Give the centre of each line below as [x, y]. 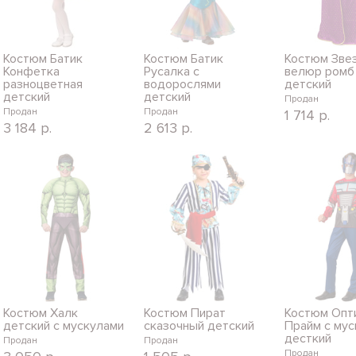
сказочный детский [199, 325]
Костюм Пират [185, 313]
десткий [308, 338]
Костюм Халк [41, 313]
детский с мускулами [64, 325]
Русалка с [172, 71]
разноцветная [43, 84]
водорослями [183, 84]
